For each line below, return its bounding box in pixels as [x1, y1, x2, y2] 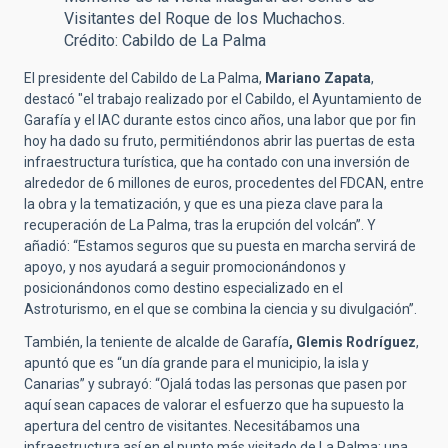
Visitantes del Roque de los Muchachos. [64, 8, 345, 28]
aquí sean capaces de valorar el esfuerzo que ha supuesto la [24, 396, 404, 413]
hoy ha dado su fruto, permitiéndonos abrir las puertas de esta [24, 132, 415, 149]
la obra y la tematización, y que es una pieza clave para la [24, 195, 383, 212]
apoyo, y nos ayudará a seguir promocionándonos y [24, 258, 346, 275]
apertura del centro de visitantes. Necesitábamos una [24, 417, 360, 434]
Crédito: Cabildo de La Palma [64, 30, 266, 50]
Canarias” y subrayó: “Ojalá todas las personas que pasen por [24, 375, 407, 392]
